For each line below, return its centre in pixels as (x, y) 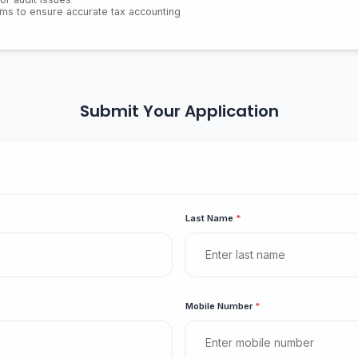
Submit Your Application (179, 111)
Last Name (210, 219)
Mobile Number (220, 306)
